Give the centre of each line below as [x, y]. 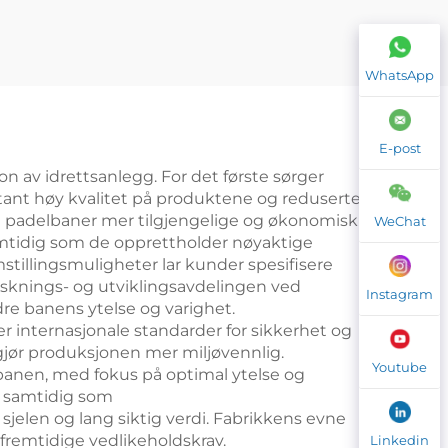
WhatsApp [399, 75]
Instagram [399, 294]
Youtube [399, 367]
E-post [399, 148]
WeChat [399, 221]
